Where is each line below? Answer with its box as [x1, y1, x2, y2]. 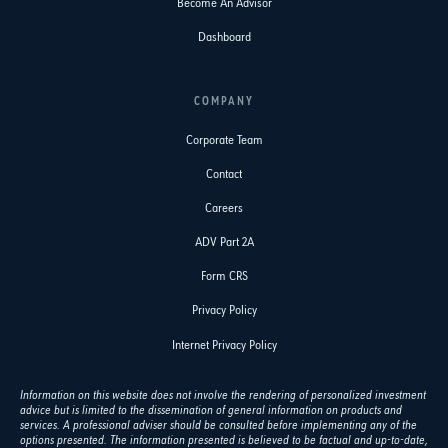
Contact [206, 166, 242, 182]
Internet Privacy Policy [171, 337, 277, 353]
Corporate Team [185, 132, 263, 148]
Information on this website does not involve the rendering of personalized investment [20, 388, 426, 402]
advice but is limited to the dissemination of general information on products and [20, 403, 402, 417]
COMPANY [194, 96, 254, 109]
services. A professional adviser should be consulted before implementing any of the [20, 418, 417, 432]
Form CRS [200, 269, 248, 285]
